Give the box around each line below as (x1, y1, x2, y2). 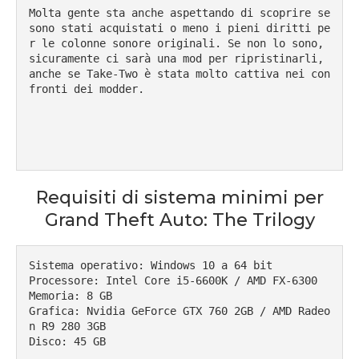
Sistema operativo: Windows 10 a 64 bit (29, 259, 272, 272)
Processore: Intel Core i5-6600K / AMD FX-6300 (29, 274, 317, 288)
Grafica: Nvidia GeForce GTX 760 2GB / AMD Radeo (29, 305, 330, 318)
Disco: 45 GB (29, 335, 106, 349)
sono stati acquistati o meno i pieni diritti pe (29, 22, 330, 35)
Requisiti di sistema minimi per (35, 187, 324, 209)
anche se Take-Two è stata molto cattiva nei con (29, 67, 330, 81)
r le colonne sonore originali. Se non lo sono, (29, 37, 324, 50)
